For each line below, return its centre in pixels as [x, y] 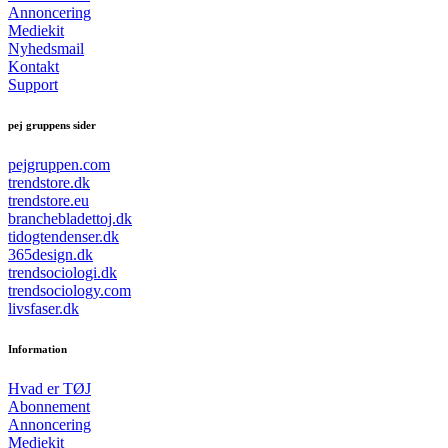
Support [33, 85]
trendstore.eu [48, 201]
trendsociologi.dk [62, 273]
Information [37, 349]
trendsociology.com [69, 291]
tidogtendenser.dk [63, 237]
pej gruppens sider [52, 125]
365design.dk [50, 255]
